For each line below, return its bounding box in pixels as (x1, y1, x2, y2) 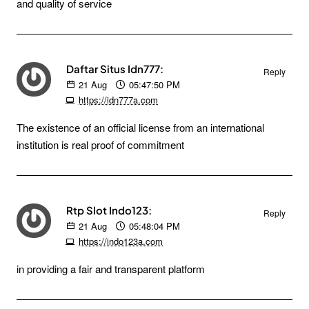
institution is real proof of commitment (17, 137, 184, 152)
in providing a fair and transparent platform (17, 261, 205, 276)
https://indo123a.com (79, 235, 163, 248)
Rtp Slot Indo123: (66, 203, 152, 217)
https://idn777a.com (79, 93, 158, 106)
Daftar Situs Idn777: (66, 62, 163, 75)
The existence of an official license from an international (17, 120, 264, 134)
